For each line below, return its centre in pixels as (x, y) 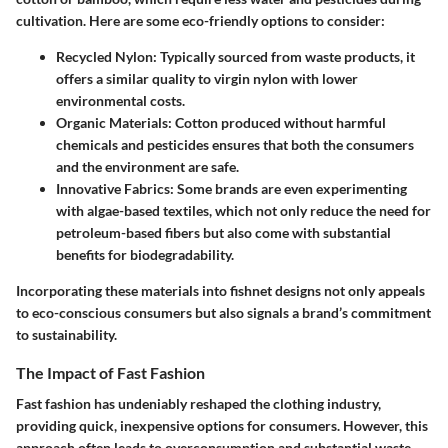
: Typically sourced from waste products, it (284, 57)
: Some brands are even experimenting (288, 189)
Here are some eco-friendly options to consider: (237, 21)
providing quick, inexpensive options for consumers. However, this (222, 426)
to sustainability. (66, 335)
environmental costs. (120, 101)
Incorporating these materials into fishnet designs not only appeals (220, 291)
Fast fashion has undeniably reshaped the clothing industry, (198, 404)
